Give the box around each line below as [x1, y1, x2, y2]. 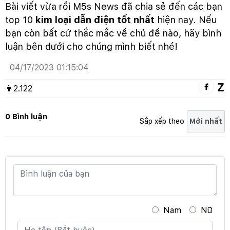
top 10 [5, 14, 35, 25]
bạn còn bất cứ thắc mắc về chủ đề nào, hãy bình [5, 27, 221, 39]
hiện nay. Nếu [155, 14, 217, 25]
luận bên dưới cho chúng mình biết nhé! [5, 41, 178, 52]
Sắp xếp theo [140, 117, 184, 125]
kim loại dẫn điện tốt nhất [35, 14, 155, 25]
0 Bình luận [5, 111, 47, 121]
